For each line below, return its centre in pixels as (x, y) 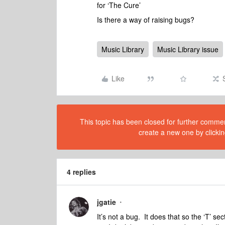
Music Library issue (188, 49)
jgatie (106, 202)
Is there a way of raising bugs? (146, 20)
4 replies (81, 172)
